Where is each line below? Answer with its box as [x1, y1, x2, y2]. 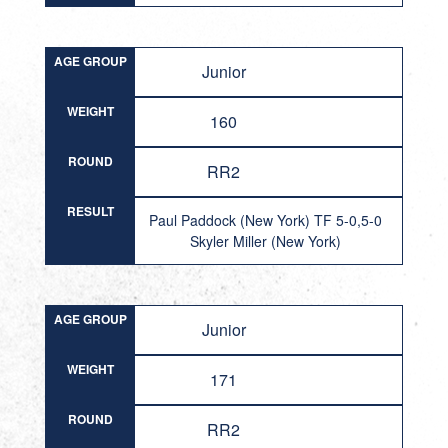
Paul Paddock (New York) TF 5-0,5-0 [148, 210, 382, 230]
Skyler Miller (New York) [189, 231, 341, 251]
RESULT [66, 202, 114, 220]
